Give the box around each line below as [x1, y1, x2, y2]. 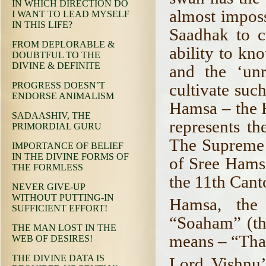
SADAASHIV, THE [12, 110, 91, 121]
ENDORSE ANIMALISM [12, 91, 114, 101]
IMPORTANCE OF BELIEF [12, 141, 123, 151]
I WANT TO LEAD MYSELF [12, 9, 129, 19]
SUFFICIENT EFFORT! [12, 203, 107, 213]
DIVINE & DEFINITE [12, 61, 100, 71]
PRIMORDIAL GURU [12, 121, 102, 131]
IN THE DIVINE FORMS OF [12, 151, 129, 161]
